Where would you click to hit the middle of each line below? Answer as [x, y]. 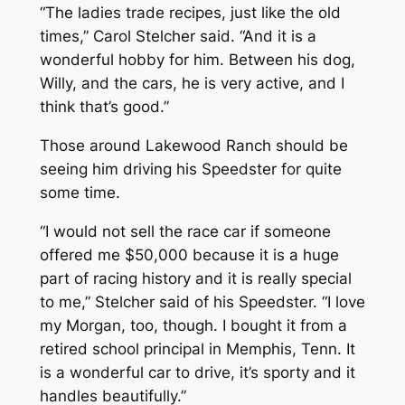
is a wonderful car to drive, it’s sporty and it [197, 372]
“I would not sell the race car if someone [185, 231]
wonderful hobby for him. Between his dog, [197, 60]
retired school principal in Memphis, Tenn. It [197, 348]
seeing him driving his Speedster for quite [190, 170]
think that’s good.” [104, 107]
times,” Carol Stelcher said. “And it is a [178, 37]
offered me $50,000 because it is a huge [189, 254]
